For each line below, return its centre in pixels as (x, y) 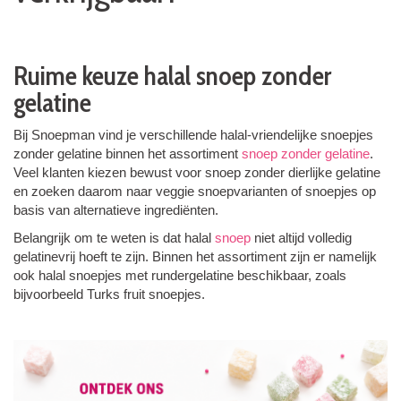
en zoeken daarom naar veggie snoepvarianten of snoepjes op (195, 191)
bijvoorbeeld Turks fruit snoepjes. (109, 294)
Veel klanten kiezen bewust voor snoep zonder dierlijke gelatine (197, 172)
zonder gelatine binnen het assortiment (128, 153)
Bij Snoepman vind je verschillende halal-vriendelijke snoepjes (193, 134)
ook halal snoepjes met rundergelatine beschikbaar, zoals (180, 275)
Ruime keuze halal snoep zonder (172, 75)
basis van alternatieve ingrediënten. (116, 209)
